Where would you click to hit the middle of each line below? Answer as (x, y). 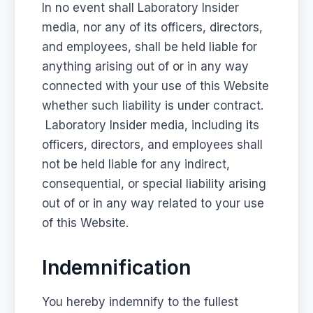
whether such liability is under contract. (153, 105)
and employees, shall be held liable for (150, 46)
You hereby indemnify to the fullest (140, 301)
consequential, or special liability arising (154, 183)
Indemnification (117, 267)
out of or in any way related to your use (153, 203)
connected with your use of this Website (156, 86)
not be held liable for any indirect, (136, 164)
